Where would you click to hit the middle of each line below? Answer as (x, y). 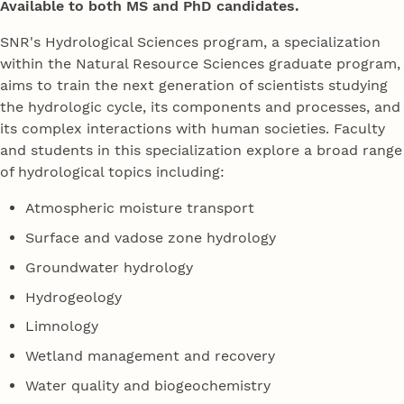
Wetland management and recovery (151, 356)
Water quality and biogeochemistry (148, 386)
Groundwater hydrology (110, 267)
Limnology (62, 326)
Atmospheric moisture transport (140, 207)
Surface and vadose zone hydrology (151, 237)
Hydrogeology (74, 297)
